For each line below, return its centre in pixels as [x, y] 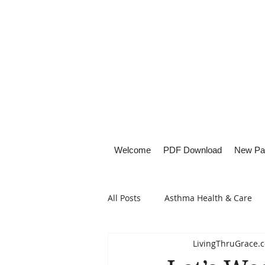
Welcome [132, 150]
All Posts [124, 198]
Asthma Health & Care [208, 198]
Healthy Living [159, 245]
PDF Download [192, 150]
